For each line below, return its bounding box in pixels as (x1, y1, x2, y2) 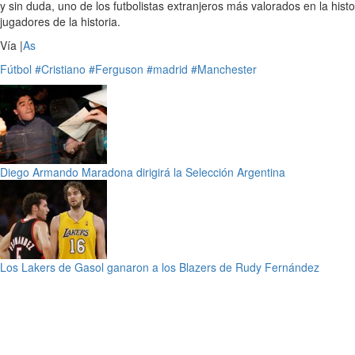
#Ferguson (89, 61, 143, 77)
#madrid (147, 61, 188, 77)
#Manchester (191, 61, 257, 77)
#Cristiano (35, 61, 86, 77)
